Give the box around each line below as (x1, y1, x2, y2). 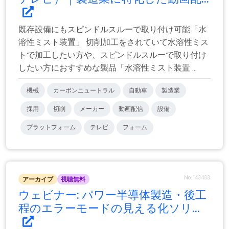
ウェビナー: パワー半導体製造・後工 (18, 188, 207, 201)
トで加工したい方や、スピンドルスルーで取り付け (18, 50, 207, 60)
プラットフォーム (27, 124, 76, 131)
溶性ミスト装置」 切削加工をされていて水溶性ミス (18, 37, 209, 48)
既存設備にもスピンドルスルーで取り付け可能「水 (18, 25, 207, 35)
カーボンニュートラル (53, 87, 114, 95)
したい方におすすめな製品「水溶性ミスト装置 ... (18, 63, 197, 73)
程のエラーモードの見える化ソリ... (18, 201, 200, 215)
